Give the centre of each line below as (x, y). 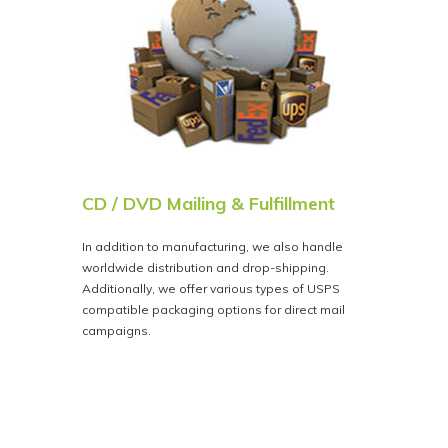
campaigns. (117, 330)
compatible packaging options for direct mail (214, 309)
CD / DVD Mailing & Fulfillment (209, 204)
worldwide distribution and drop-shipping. (206, 267)
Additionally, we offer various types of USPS (211, 288)
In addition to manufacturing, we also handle (213, 246)
